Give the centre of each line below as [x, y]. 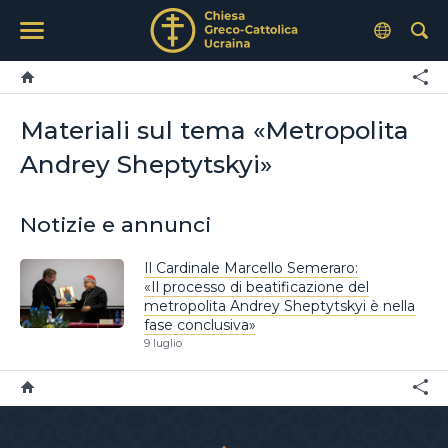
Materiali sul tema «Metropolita [214, 130]
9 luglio [163, 343]
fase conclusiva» [200, 324]
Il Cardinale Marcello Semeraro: [251, 267]
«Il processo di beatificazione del [256, 286]
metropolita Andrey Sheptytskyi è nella [279, 305]
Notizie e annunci [115, 225]
